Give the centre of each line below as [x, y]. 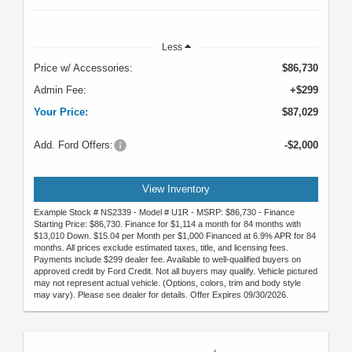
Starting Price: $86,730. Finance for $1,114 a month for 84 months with [167, 224]
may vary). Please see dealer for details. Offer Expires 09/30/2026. [161, 295]
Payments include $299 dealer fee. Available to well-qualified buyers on [167, 260]
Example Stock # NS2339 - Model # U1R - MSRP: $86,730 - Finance [164, 213]
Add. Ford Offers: [73, 145]
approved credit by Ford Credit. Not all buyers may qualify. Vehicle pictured [176, 271]
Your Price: [61, 112]
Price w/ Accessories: [83, 68]
